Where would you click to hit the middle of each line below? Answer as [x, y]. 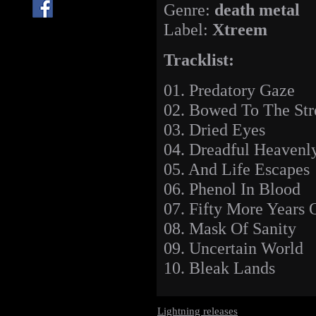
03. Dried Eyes [214, 130]
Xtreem [240, 30]
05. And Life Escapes [237, 169]
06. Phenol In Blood [232, 189]
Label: [188, 30]
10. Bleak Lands [219, 268]
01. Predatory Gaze [229, 90]
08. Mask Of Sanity [230, 229]
